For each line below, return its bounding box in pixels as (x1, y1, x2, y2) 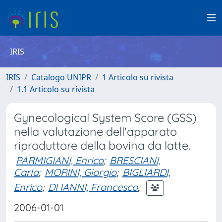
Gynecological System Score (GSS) (14, 111, 197, 125)
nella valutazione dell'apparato (14, 124, 177, 139)
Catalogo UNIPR (31, 72, 91, 83)
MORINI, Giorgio (45, 166, 116, 178)
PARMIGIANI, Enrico (16, 154, 104, 166)
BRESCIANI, (110, 154, 161, 166)
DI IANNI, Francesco (48, 180, 138, 193)
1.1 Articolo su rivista (17, 84, 95, 95)
